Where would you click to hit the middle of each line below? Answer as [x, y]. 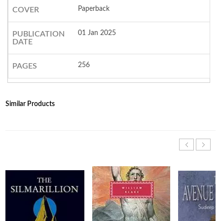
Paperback [94, 9]
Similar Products [30, 104]
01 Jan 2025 [97, 33]
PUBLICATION [38, 34]
